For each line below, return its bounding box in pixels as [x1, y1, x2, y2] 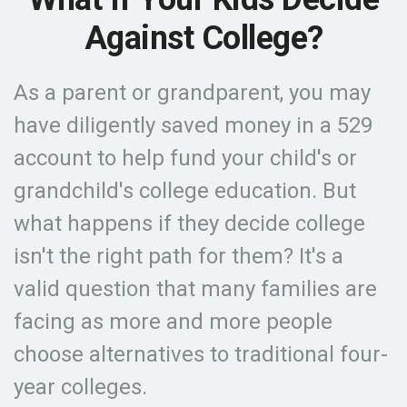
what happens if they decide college [14, 211, 365, 236]
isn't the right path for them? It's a [14, 243, 343, 269]
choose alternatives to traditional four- [14, 342, 388, 367]
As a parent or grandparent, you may [14, 80, 371, 105]
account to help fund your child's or [14, 145, 357, 171]
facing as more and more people [14, 309, 333, 334]
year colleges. [14, 374, 147, 400]
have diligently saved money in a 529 [14, 113, 372, 138]
